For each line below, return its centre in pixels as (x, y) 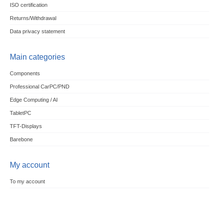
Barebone (21, 139)
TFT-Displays (26, 126)
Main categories (37, 57)
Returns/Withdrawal (33, 18)
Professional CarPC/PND (39, 87)
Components (25, 73)
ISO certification (28, 5)
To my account (27, 181)
